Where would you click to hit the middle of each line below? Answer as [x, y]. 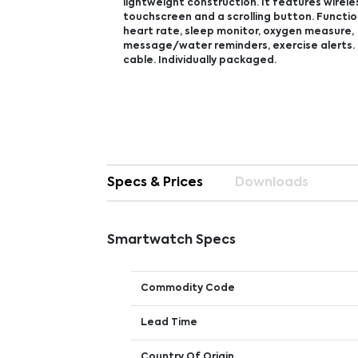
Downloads [272, 183]
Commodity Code [188, 288]
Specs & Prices [155, 183]
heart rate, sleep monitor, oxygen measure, [239, 32]
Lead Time [169, 323]
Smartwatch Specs [172, 241]
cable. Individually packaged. [200, 61]
